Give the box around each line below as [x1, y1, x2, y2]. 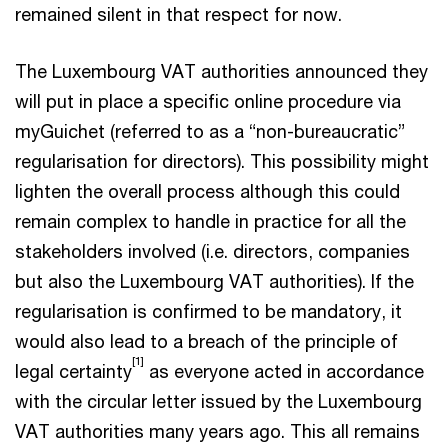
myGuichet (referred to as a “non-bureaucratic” [15, 119, 405, 142]
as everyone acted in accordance [144, 359, 424, 382]
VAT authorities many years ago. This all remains [15, 419, 420, 442]
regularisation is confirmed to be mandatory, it [15, 299, 402, 322]
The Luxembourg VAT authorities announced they [15, 59, 428, 82]
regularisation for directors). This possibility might [15, 149, 429, 172]
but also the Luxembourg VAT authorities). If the [15, 269, 414, 292]
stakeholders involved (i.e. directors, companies [15, 239, 410, 262]
